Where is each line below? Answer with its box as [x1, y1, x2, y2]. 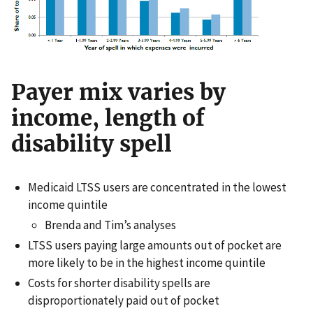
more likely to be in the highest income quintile [28, 255, 265, 271]
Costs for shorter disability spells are [28, 275, 210, 291]
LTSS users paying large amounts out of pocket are [28, 238, 282, 254]
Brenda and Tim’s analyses [45, 217, 176, 233]
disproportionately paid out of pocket [28, 293, 219, 309]
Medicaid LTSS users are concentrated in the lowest [28, 179, 286, 195]
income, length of [11, 103, 205, 132]
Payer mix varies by [11, 78, 226, 106]
